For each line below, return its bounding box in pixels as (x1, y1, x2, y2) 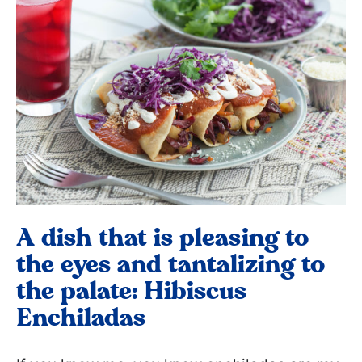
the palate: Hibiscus (16, 279, 246, 304)
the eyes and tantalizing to (16, 252, 325, 277)
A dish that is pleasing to (16, 225, 309, 250)
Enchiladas (16, 305, 145, 330)
